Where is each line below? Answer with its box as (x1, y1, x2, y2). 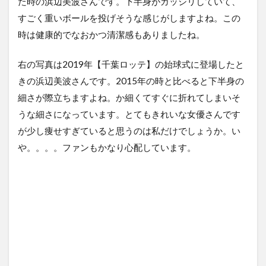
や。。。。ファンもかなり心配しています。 (18, 142, 196, 153)
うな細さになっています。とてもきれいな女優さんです (18, 109, 240, 120)
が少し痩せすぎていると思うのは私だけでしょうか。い (18, 125, 240, 137)
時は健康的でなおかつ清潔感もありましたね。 (18, 29, 205, 40)
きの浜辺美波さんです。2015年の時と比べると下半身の (18, 75, 244, 87)
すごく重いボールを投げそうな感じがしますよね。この (18, 12, 240, 24)
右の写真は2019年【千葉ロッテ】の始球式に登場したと (18, 59, 244, 70)
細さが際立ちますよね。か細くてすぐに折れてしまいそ (18, 92, 240, 103)
